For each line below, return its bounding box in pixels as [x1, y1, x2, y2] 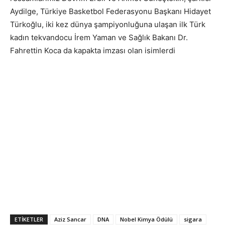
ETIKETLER [15, 215, 43, 223]
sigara [184, 215, 202, 223]
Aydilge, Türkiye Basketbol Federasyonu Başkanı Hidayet [10, 6, 211, 16]
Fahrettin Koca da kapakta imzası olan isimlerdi [10, 45, 175, 55]
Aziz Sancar [54, 215, 86, 223]
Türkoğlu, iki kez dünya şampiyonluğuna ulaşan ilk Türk [10, 19, 205, 29]
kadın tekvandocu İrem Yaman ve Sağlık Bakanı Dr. [10, 32, 188, 42]
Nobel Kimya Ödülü [120, 215, 173, 223]
